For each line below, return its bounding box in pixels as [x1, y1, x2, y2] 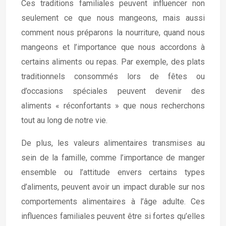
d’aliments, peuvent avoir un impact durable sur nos [21, 182, 205, 192]
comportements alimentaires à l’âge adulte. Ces [21, 197, 205, 206]
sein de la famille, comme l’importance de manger [21, 153, 205, 162]
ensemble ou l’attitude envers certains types [21, 167, 205, 177]
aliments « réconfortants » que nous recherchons [21, 101, 205, 110]
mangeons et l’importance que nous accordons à [21, 42, 205, 52]
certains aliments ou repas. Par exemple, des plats [21, 57, 205, 67]
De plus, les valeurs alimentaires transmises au [21, 138, 205, 148]
